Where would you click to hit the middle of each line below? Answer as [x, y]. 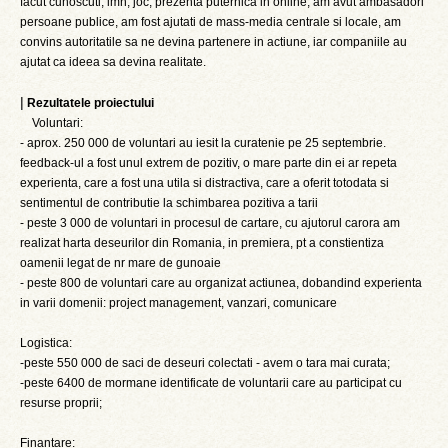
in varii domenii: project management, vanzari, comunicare [178, 303]
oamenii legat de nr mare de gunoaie [120, 263]
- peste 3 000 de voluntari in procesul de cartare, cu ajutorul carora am [210, 223]
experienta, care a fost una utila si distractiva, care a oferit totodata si [204, 183]
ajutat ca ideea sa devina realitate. [113, 62]
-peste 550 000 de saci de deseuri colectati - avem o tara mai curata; [205, 363]
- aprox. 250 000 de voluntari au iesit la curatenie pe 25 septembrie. [203, 143]
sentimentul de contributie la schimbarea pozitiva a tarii [169, 203]
